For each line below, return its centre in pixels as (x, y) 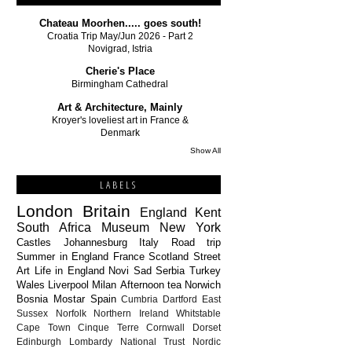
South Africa (54, 228)
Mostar (69, 299)
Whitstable (198, 313)
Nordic (207, 342)
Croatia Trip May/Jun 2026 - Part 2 (120, 36)
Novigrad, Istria (120, 48)
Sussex (32, 313)
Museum (125, 228)
